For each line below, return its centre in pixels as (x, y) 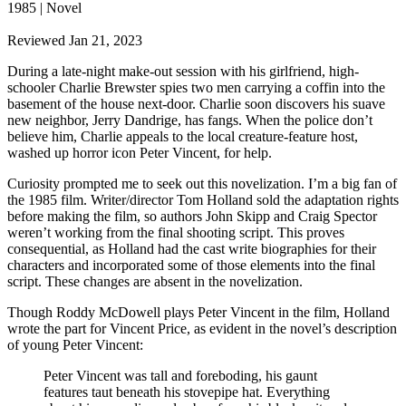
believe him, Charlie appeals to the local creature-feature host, (183, 136)
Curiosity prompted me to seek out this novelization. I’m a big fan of (202, 183)
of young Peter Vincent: (75, 344)
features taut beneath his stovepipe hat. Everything (187, 391)
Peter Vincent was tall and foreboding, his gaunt (180, 375)
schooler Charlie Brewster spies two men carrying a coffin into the (196, 87)
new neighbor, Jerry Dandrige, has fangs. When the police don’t (190, 120)
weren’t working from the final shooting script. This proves (176, 232)
